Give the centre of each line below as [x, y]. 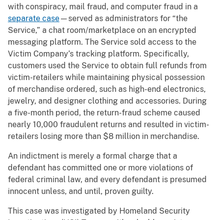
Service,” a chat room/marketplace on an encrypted [102, 30]
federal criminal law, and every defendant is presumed [107, 180]
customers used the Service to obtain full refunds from [107, 66]
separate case [34, 19]
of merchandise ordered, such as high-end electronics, [107, 89]
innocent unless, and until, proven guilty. [81, 192]
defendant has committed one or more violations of [100, 168]
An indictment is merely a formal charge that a [93, 156]
